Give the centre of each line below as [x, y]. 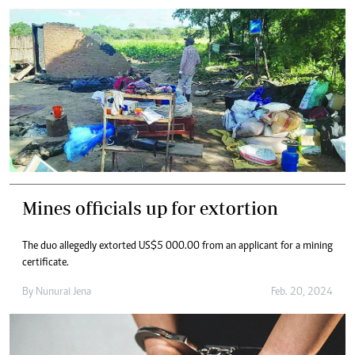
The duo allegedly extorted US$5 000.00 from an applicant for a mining [177, 247]
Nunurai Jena [63, 293]
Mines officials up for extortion [150, 208]
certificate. [46, 263]
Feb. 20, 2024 [302, 293]
